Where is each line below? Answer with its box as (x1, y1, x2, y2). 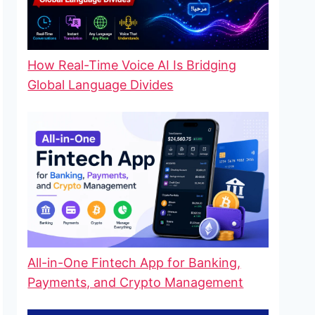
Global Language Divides (27, 77, 174, 93)
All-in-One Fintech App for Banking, (27, 255, 241, 270)
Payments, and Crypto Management (27, 274, 244, 290)
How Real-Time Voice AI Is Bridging (27, 58, 237, 73)
